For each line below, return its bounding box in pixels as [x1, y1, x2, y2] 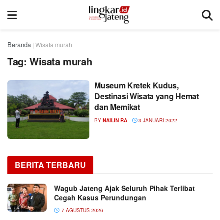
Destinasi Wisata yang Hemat [94, 90, 199, 102]
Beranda [7, 40, 31, 49]
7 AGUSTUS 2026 [60, 206, 103, 214]
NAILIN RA [103, 117, 128, 124]
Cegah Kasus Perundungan [54, 192, 146, 202]
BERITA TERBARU [15, 159, 86, 170]
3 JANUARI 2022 [137, 117, 178, 124]
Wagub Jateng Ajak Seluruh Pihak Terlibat [54, 183, 195, 193]
